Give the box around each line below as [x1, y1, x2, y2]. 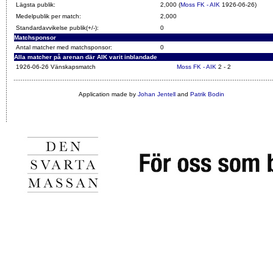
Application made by [78, 91, 138, 97]
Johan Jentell [137, 91, 175, 97]
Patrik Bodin [190, 91, 224, 97]
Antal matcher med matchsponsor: [16, 44, 112, 51]
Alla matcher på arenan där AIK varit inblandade [14, 54, 157, 60]
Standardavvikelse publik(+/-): [16, 24, 99, 31]
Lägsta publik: [16, 1, 55, 8]
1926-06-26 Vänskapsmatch [16, 63, 96, 70]
